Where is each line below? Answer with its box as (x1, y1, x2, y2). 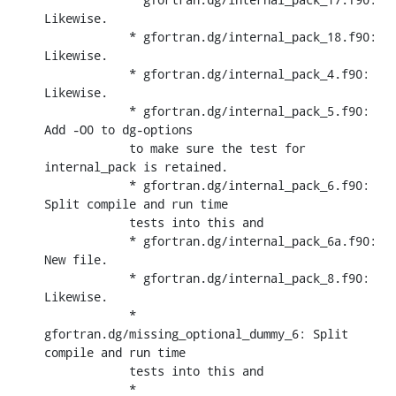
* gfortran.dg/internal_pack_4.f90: (44, 65, 129, 82)
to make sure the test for (44, 139, 129, 156)
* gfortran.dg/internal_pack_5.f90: (44, 102, 129, 119)
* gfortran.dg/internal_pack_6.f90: (44, 176, 129, 194)
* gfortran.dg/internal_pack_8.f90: (44, 269, 129, 286)
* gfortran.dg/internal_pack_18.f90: (44, 27, 129, 45)
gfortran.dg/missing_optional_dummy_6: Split (44, 324, 348, 342)
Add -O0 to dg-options (44, 120, 193, 138)
